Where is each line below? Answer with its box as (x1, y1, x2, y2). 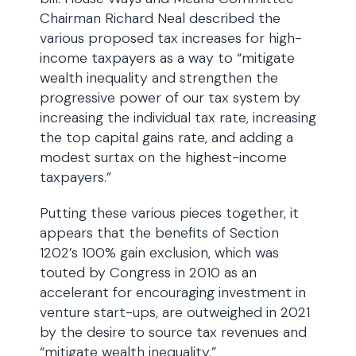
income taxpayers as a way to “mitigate (40, 48, 295, 68)
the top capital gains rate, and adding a (40, 128, 293, 147)
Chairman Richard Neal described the (40, 9, 281, 28)
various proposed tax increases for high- (40, 29, 302, 48)
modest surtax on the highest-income (40, 148, 287, 167)
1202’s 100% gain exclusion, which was (40, 243, 279, 262)
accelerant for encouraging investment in (40, 283, 306, 302)
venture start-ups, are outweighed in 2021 (40, 303, 310, 322)
